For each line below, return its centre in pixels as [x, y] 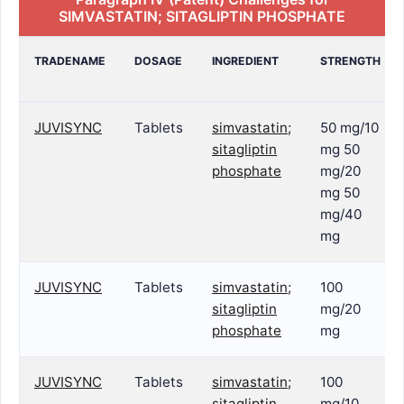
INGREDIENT [245, 61]
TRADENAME [70, 61]
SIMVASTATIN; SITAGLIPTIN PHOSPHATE [202, 16]
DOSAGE [158, 61]
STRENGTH [350, 61]
